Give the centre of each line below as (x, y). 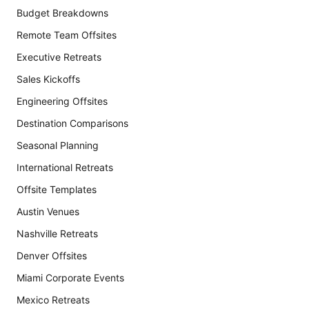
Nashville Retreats (57, 233)
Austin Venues (48, 211)
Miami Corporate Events (70, 278)
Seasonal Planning (58, 145)
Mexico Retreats (53, 300)
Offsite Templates (57, 189)
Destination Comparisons (72, 123)
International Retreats (65, 167)
